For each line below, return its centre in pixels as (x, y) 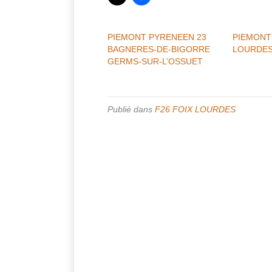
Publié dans (131, 109)
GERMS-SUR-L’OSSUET (155, 61)
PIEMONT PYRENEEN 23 (157, 37)
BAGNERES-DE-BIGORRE (159, 49)
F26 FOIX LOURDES (195, 109)
